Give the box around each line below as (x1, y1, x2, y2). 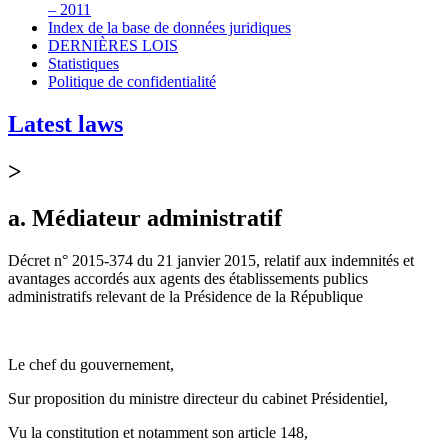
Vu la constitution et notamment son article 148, (8, 423, 308, 441)
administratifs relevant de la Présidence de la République (8, 287, 363, 305)
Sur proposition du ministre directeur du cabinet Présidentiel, (8, 389, 388, 407)
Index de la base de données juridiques (48, 18, 291, 36)
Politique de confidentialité (48, 72, 216, 90)
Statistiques (48, 54, 119, 72)
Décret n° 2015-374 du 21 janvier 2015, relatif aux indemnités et (8, 251, 414, 269)
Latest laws (8, 110, 123, 137)
